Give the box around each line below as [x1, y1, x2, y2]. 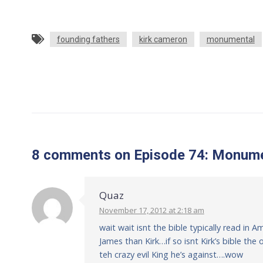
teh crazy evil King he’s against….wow [99, 249, 243, 260]
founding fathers [56, 35, 120, 44]
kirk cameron [139, 35, 187, 44]
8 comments [31, 147, 111, 163]
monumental [206, 35, 255, 44]
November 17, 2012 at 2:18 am [99, 205, 204, 215]
